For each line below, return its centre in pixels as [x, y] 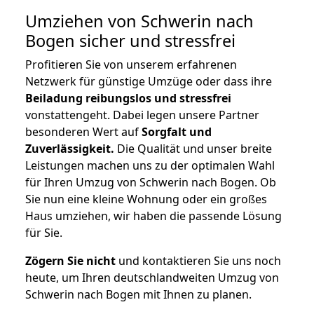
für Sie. [44, 233]
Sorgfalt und [177, 132]
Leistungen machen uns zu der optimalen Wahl [150, 166]
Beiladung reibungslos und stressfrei [128, 98]
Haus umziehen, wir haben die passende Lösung [153, 216]
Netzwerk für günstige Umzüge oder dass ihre [149, 82]
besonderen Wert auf [83, 132]
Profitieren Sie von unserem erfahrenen [131, 65]
